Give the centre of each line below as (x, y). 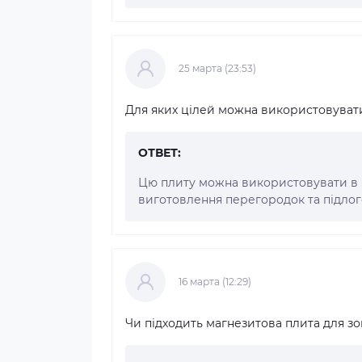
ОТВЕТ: (160, 152)
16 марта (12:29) (215, 281)
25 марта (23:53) (217, 68)
